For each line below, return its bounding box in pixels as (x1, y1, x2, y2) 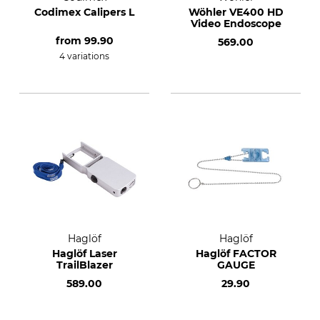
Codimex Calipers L (34, 6, 134, 19)
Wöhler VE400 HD (188, 6, 284, 19)
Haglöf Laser (51, 247, 117, 260)
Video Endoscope (190, 17, 281, 30)
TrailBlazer (56, 259, 113, 271)
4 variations (59, 51, 109, 61)
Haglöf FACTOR (195, 247, 276, 260)
